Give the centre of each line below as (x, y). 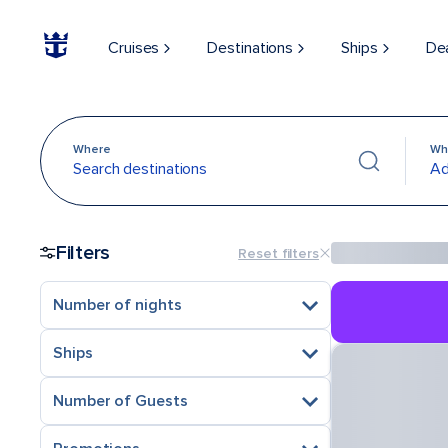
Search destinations (140, 169)
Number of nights (117, 305)
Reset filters (278, 253)
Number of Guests (120, 401)
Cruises (134, 48)
